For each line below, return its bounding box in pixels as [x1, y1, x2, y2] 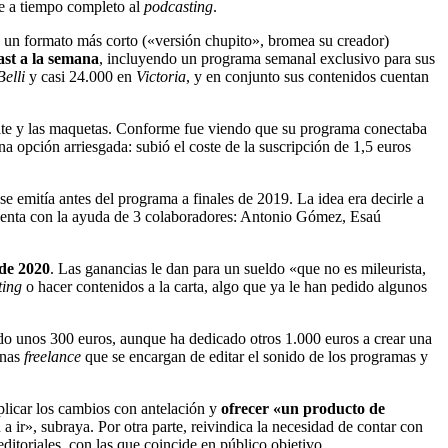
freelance [24, 347, 81, 365]
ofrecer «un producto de [221, 399, 385, 417]
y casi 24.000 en [29, 67, 136, 85]
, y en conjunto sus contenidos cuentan [186, 67, 429, 85]
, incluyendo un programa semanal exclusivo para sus [99, 49, 435, 67]
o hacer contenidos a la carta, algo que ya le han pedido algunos [22, 277, 427, 295]
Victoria [136, 67, 186, 85]
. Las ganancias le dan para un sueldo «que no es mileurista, [50, 259, 426, 277]
